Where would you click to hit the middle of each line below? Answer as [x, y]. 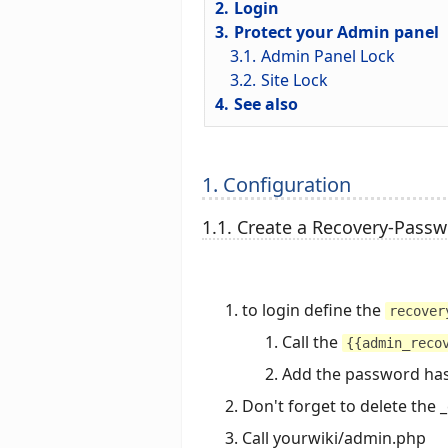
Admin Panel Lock [327, 56]
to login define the [313, 309]
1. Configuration [276, 185]
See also [265, 104]
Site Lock [294, 80]
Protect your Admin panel [336, 32]
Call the [312, 341]
